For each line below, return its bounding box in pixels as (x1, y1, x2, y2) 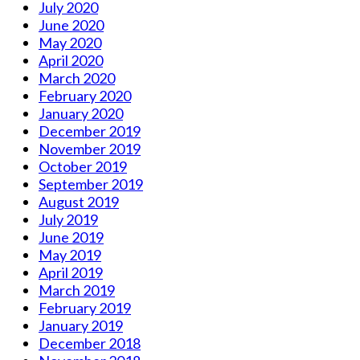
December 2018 (39, 333, 141, 352)
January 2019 (39, 316, 123, 334)
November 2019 (39, 139, 141, 157)
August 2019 (39, 192, 119, 211)
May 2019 (39, 245, 101, 264)
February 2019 (39, 298, 131, 317)
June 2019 (39, 227, 104, 246)
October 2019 (39, 157, 127, 175)
